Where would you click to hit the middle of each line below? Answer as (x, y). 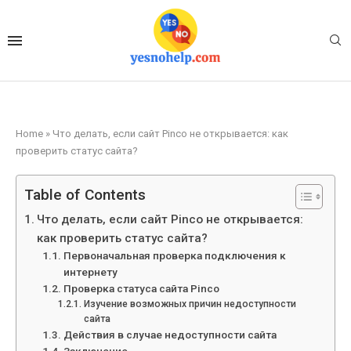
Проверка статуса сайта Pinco (141, 289)
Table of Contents (85, 195)
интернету (90, 272)
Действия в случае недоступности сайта (170, 335)
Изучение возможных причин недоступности (190, 304)
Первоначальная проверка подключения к (174, 256)
